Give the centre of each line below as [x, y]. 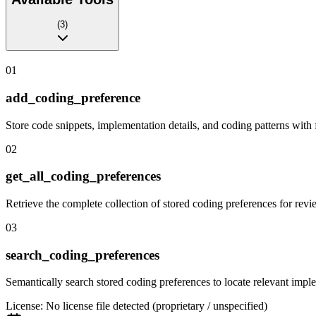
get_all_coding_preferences [83, 176]
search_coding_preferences [83, 255]
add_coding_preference [73, 97]
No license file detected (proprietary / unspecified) [157, 306]
